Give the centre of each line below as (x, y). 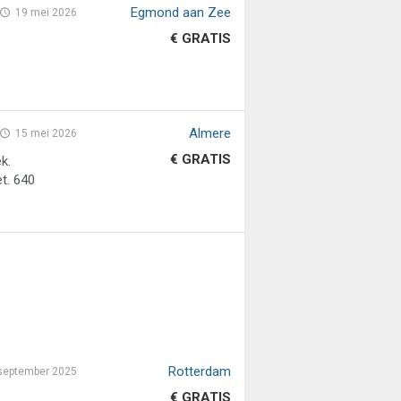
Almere (209, 134)
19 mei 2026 (47, 12)
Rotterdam (199, 372)
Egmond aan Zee (180, 12)
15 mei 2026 (47, 134)
